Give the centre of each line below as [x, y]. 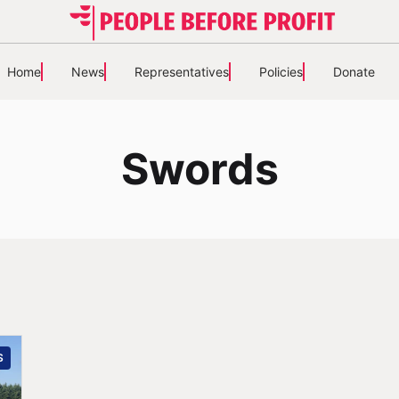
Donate [354, 72]
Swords [199, 169]
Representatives [181, 72]
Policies [281, 72]
